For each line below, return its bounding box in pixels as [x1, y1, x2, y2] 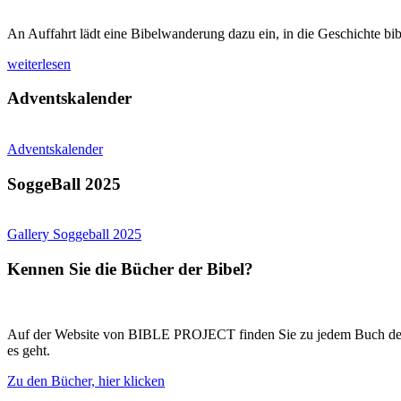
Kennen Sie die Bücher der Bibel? [7, 260, 253, 279]
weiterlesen [7, 55, 71, 72]
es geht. [7, 342, 50, 358]
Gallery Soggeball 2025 [7, 226, 141, 243]
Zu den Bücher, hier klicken [7, 372, 165, 388]
